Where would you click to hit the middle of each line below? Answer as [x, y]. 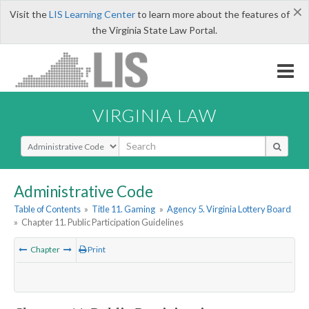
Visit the [29, 14]
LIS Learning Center [92, 14]
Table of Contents [47, 209]
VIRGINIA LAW [154, 115]
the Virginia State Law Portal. [154, 30]
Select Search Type [62, 141]
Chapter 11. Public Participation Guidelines [103, 222]
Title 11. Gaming [124, 209]
